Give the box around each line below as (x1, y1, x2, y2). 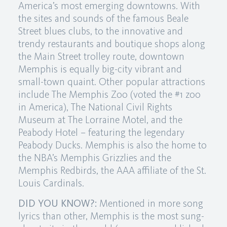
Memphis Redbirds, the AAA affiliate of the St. (18, 164, 206, 176)
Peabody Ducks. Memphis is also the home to (18, 139, 207, 151)
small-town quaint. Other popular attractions (18, 75, 205, 88)
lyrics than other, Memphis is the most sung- (18, 210, 204, 222)
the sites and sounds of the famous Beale (18, 12, 188, 24)
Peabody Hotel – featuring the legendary (18, 126, 184, 138)
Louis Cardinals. (18, 177, 84, 189)
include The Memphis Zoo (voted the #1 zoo (18, 88, 201, 100)
